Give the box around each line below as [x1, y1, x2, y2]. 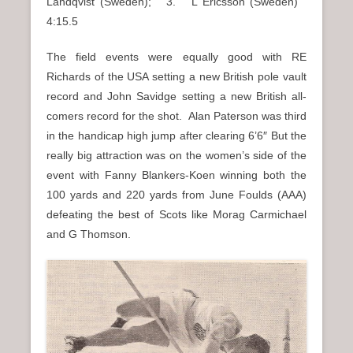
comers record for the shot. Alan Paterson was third [46, 109, 307, 122]
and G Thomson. [46, 227, 131, 240]
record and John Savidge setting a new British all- [46, 89, 307, 102]
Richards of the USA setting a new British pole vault [46, 69, 307, 83]
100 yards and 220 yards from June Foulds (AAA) [46, 188, 307, 201]
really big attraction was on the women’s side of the [46, 148, 307, 162]
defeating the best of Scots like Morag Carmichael [46, 207, 307, 221]
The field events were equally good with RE [46, 50, 307, 63]
